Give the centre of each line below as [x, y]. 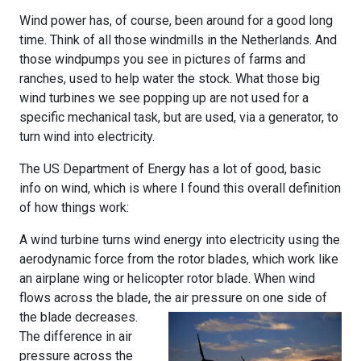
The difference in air [76, 336]
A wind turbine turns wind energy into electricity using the [180, 239]
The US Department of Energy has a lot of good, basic [170, 168]
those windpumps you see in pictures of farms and [162, 59]
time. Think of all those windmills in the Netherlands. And [178, 39]
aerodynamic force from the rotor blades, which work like [179, 259]
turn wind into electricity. [87, 136]
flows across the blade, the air [104, 297]
